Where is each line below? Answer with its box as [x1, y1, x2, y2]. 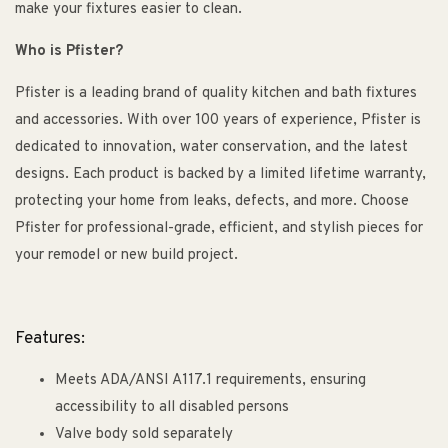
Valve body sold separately [55, 425, 233, 445]
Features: [15, 328, 85, 351]
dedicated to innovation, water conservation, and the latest [15, 138, 408, 158]
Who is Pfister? [15, 42, 123, 62]
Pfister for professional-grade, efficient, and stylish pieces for [15, 219, 423, 239]
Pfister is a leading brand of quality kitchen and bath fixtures [15, 84, 417, 104]
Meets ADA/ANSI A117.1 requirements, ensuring [55, 371, 366, 391]
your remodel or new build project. [15, 246, 238, 266]
